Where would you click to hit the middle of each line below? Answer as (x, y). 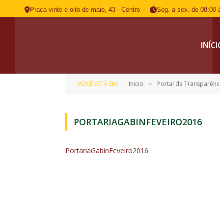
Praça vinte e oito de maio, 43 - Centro (85, 10)
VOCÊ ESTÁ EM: (98, 84)
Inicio (136, 84)
